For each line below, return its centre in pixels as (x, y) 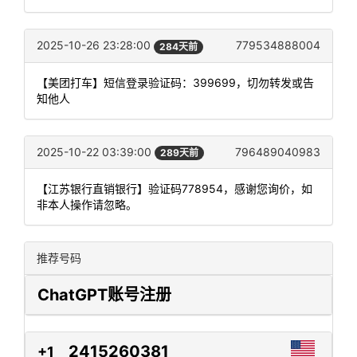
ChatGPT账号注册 (104, 294)
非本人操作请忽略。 (87, 204)
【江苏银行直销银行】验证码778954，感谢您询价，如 (175, 188)
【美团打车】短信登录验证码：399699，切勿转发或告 (175, 82)
